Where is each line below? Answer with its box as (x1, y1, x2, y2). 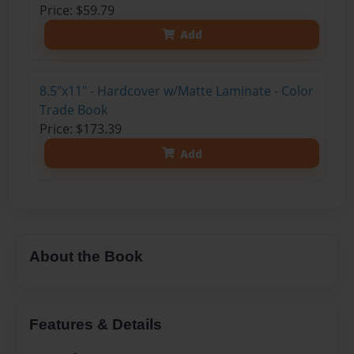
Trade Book (39, 101, 107, 119)
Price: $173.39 (39, 120, 122, 138)
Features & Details (29, 316, 162, 333)
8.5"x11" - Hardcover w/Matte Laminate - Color (39, 82, 314, 100)
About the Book (29, 247, 143, 265)
